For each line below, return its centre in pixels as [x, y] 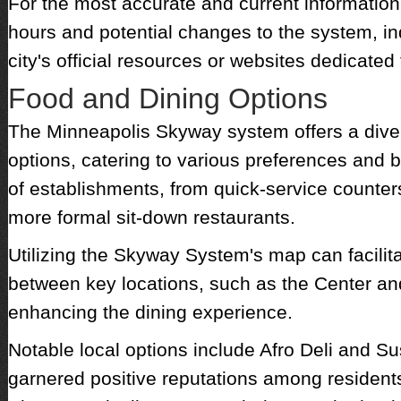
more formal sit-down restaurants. [151, 217]
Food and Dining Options [167, 98]
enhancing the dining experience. [150, 312]
